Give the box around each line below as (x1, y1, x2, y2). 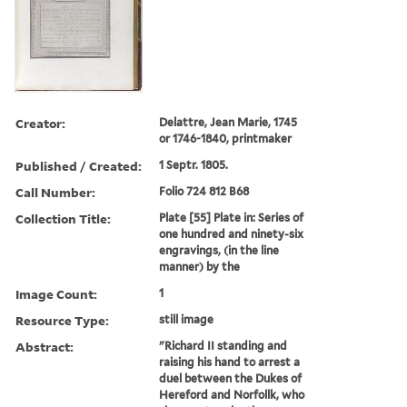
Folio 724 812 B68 (159, 184, 250, 198)
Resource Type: (15, 311, 109, 329)
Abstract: (15, 337, 74, 355)
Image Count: (15, 284, 97, 303)
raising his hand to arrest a (159, 354, 301, 369)
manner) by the (159, 259, 241, 273)
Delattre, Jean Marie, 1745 (159, 114, 298, 129)
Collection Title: (15, 209, 111, 227)
